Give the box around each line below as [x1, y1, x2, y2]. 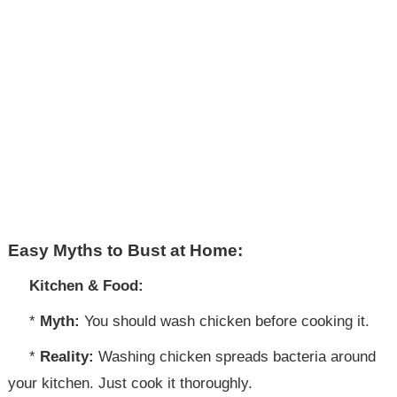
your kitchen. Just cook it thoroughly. [8, 375, 253, 392]
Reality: [40, 348, 95, 365]
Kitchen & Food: [29, 277, 144, 294]
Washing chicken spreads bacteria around [94, 348, 377, 365]
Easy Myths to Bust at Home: [8, 241, 244, 260]
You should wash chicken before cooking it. [80, 313, 370, 330]
